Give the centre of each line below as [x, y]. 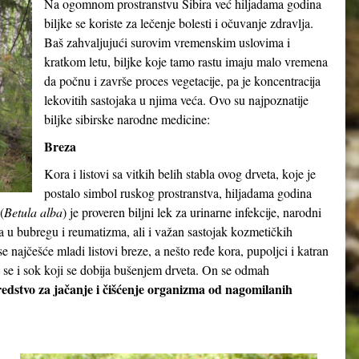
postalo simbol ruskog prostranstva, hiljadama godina [178, 193]
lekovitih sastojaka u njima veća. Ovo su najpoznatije [176, 100]
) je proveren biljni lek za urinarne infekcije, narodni [192, 212]
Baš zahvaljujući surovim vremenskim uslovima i [167, 42]
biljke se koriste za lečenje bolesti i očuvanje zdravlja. [179, 23]
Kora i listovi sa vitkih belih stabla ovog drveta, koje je [180, 173]
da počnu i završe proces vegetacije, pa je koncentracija [182, 81]
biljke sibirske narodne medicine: [127, 119]
